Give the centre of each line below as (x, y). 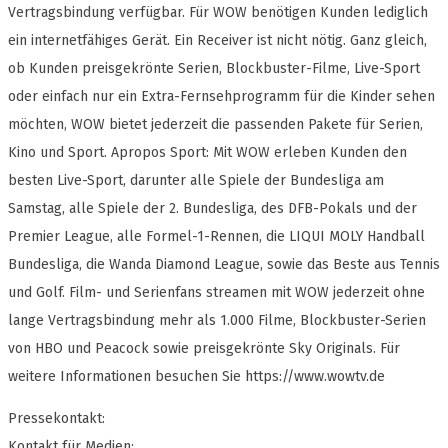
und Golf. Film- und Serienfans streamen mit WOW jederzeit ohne (216, 293)
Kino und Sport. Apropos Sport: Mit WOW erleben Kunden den (207, 153)
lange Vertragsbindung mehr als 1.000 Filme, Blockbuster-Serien (217, 321)
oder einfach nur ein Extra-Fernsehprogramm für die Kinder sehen (221, 97)
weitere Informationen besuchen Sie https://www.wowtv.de (196, 377)
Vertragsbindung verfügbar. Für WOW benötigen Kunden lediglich (218, 13)
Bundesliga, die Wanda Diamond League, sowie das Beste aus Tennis (224, 265)
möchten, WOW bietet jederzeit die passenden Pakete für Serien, (215, 125)
